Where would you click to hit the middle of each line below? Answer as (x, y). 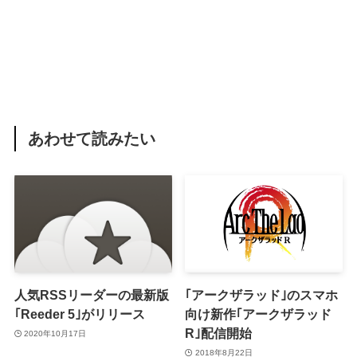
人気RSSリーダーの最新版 (91, 295)
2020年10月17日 (55, 333)
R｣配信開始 (219, 333)
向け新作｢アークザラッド (259, 314)
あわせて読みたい (92, 138)
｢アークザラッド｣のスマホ (262, 295)
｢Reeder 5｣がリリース (79, 314)
